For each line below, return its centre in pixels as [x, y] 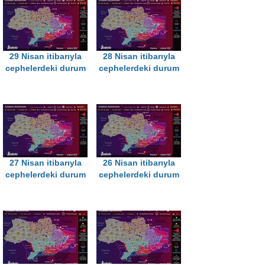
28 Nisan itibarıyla [139, 57]
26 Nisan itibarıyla [139, 163]
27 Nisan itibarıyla [45, 163]
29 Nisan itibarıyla [45, 57]
